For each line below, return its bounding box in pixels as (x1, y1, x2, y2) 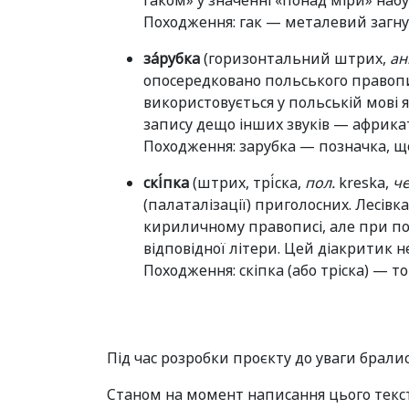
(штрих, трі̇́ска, (189, 173, 305, 193)
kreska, (335, 173, 393, 193)
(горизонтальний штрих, (200, 48, 390, 68)
